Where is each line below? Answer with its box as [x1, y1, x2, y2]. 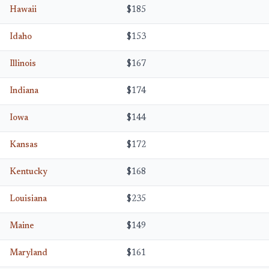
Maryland [10, 249, 47, 258]
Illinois [10, 59, 36, 68]
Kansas [10, 141, 38, 150]
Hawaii [10, 5, 37, 14]
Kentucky [10, 168, 47, 177]
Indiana [10, 86, 38, 95]
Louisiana [10, 195, 47, 204]
